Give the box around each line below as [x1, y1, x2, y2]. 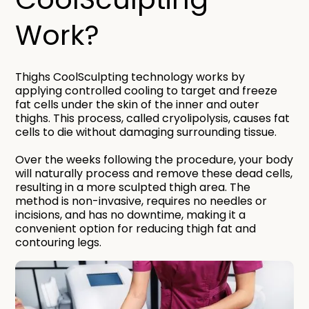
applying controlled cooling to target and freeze [15, 83, 278, 99]
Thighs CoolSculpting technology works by [15, 69, 246, 85]
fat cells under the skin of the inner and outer [15, 97, 260, 112]
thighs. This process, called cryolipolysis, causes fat [15, 110, 290, 126]
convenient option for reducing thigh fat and [15, 221, 257, 237]
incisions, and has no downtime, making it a [15, 207, 246, 223]
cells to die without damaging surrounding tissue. [15, 124, 277, 140]
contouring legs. [15, 235, 102, 250]
